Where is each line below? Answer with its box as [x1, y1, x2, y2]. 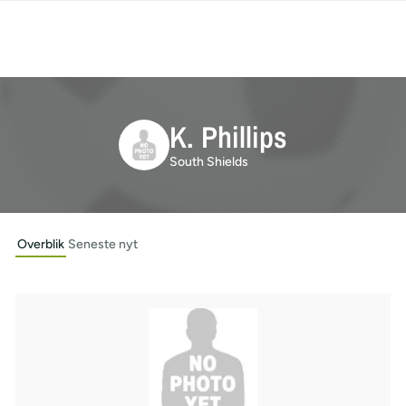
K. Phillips [169, 116, 287, 157]
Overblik [16, 237, 64, 252]
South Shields [169, 153, 248, 169]
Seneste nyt [67, 237, 138, 252]
